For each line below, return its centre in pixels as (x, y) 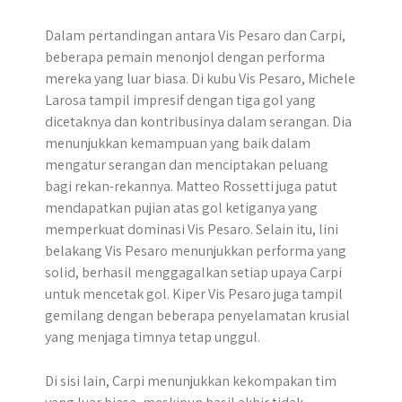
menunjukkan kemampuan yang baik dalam (178, 143)
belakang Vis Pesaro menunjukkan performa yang (196, 251)
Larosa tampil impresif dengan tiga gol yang (180, 100)
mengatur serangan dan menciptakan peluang (187, 165)
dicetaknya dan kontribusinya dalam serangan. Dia (198, 122)
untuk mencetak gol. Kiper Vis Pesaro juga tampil (194, 294)
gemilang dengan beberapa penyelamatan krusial (197, 315)
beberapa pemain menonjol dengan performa (185, 57)
